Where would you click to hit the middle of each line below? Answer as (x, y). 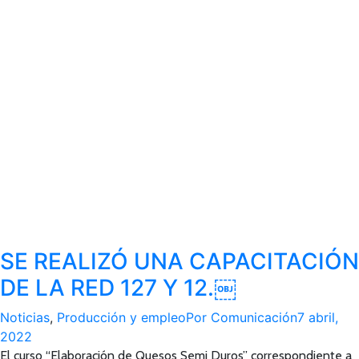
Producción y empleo (121, 317)
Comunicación (254, 317)
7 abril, (318, 317)
